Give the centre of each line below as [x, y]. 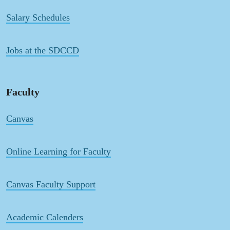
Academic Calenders [45, 217]
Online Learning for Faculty [59, 151]
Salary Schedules [38, 17]
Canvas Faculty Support [51, 185]
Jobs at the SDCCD [43, 51]
